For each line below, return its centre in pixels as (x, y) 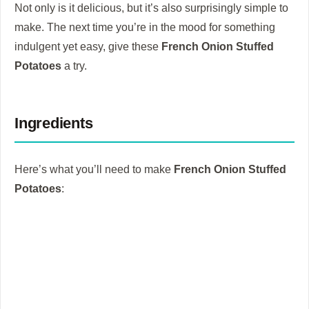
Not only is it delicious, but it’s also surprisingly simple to (151, 8)
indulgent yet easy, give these (88, 47)
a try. (74, 66)
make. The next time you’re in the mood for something (145, 27)
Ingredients (56, 123)
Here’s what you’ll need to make (94, 169)
